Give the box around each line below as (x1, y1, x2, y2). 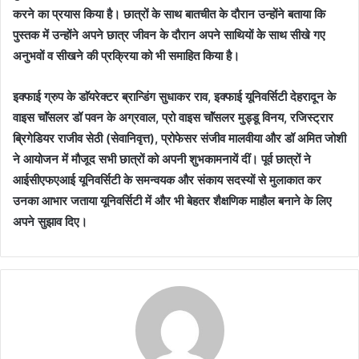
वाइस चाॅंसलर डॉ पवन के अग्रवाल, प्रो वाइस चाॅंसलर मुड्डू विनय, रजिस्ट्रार (13, 110, 333, 125)
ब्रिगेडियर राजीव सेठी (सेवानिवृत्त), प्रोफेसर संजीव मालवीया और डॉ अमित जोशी (13, 131, 346, 146)
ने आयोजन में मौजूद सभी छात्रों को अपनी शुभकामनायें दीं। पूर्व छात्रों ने (13, 151, 311, 167)
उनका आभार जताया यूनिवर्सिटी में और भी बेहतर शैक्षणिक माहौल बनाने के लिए (13, 193, 332, 208)
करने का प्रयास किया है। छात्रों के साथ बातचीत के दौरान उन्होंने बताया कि (13, 6, 325, 22)
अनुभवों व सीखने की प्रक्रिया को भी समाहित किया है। (13, 48, 240, 63)
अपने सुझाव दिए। (13, 214, 87, 229)
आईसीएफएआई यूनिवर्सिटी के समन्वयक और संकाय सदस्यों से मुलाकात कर (13, 172, 321, 188)
